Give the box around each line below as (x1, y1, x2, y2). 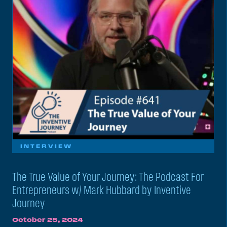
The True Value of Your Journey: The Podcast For (12, 171, 204, 183)
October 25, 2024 (12, 216, 83, 223)
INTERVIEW (20, 143, 72, 149)
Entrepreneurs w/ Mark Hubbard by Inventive (12, 184, 191, 197)
